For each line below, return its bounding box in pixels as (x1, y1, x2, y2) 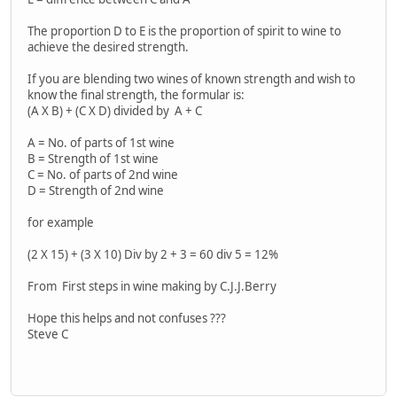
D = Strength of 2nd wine (27, 183, 164, 199)
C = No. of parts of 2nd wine (27, 167, 178, 183)
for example (27, 214, 94, 231)
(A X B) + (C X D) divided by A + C (27, 103, 202, 120)
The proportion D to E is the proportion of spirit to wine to (27, 23, 341, 40)
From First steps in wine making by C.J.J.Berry (27, 278, 276, 295)
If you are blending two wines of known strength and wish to (27, 71, 355, 88)
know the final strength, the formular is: (27, 87, 245, 104)
